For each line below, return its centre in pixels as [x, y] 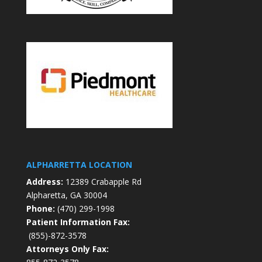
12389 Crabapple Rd [102, 181]
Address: [44, 181]
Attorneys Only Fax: [67, 249]
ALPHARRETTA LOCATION [79, 164]
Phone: [40, 208]
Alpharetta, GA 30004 [68, 195]
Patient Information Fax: [78, 222]
